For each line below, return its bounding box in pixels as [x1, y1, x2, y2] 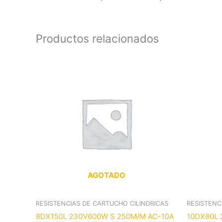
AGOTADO [87, 170, 125, 180]
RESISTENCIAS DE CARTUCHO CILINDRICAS [36, 200, 168, 208]
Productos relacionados [36, 32, 159, 46]
